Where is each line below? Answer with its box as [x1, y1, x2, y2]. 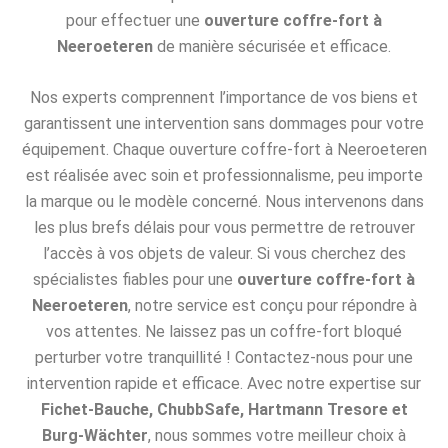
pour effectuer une [66, 10, 204, 30]
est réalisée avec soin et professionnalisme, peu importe [25, 166, 423, 186]
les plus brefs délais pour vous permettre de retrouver [33, 218, 415, 238]
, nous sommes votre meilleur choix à [148, 426, 406, 446]
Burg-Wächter [42, 426, 148, 446]
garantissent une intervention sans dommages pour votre [24, 114, 424, 134]
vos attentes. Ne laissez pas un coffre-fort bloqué [46, 322, 402, 342]
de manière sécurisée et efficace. [153, 36, 391, 56]
